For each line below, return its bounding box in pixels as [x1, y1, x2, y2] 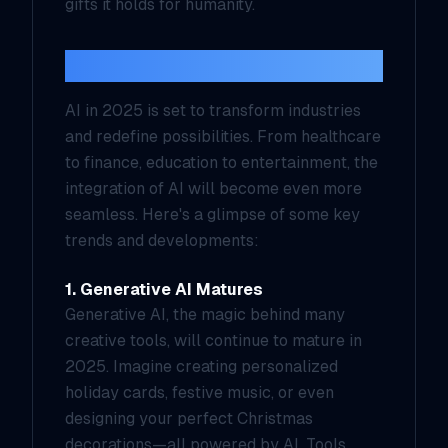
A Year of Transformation [65, 52, 382, 79]
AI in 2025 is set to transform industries [65, 101, 361, 120]
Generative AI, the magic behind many [65, 305, 345, 324]
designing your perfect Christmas [65, 409, 313, 428]
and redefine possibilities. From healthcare [65, 127, 381, 146]
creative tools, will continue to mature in [65, 331, 362, 350]
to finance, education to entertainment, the [65, 153, 378, 172]
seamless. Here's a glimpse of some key [65, 205, 360, 224]
